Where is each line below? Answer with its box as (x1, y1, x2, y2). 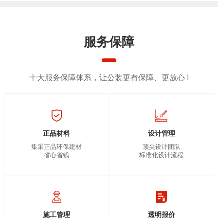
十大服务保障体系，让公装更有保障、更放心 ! (29, 73, 189, 82)
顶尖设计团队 (142, 143, 181, 150)
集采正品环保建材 (31, 143, 82, 150)
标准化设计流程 (139, 151, 183, 159)
